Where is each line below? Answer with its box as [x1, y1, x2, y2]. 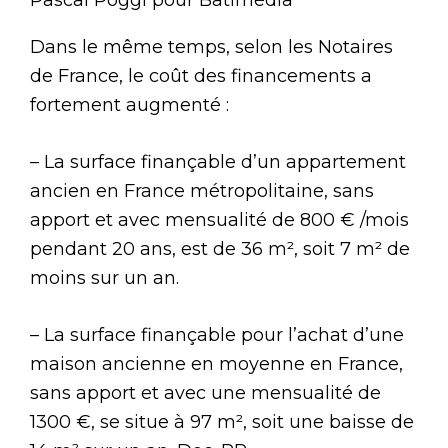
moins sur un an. [30, 266, 179, 289]
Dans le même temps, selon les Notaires [30, 35, 393, 58]
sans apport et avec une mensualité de [30, 381, 381, 404]
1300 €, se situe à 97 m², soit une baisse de [30, 410, 414, 433]
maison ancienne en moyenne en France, [30, 352, 403, 375]
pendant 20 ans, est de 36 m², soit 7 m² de [30, 237, 410, 260]
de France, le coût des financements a [30, 64, 372, 87]
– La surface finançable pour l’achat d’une [30, 323, 404, 346]
